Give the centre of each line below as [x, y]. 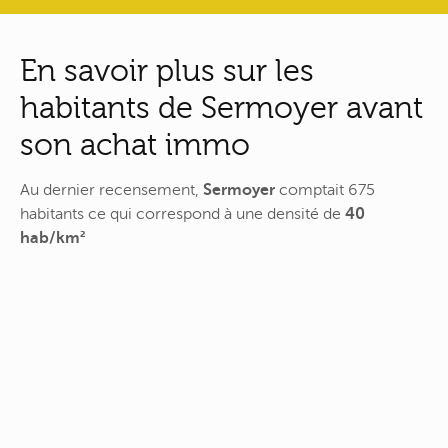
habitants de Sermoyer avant [221, 107]
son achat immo [135, 144]
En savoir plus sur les [167, 70]
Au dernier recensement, [111, 190]
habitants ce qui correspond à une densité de [182, 214]
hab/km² [52, 238]
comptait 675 [325, 190]
